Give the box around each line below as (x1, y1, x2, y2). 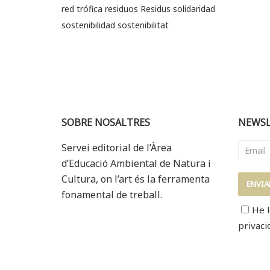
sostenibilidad (61, 19, 115, 31)
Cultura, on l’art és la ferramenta (61, 172, 210, 186)
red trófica (61, 3, 102, 15)
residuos (105, 3, 138, 15)
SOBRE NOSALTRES (61, 116, 150, 130)
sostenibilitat (118, 19, 169, 31)
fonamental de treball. (61, 188, 162, 202)
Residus (140, 3, 171, 15)
